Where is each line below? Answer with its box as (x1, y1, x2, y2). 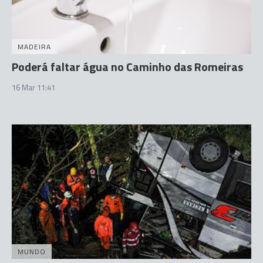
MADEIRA (18, 41, 51, 52)
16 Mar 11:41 (12, 81, 55, 93)
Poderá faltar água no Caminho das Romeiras (12, 57, 243, 76)
